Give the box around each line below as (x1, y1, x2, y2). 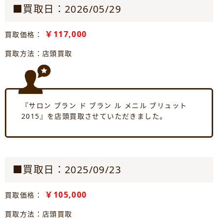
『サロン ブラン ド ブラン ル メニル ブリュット (21, 101, 187, 110)
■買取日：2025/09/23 (13, 163, 121, 176)
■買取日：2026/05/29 (13, 2, 121, 16)
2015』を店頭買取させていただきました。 (21, 111, 167, 121)
